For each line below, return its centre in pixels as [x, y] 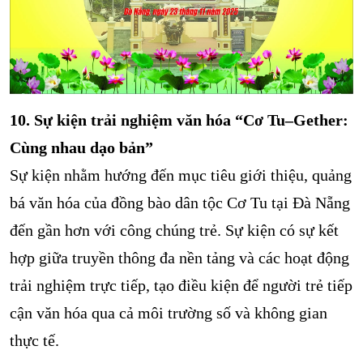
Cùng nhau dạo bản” [81, 148]
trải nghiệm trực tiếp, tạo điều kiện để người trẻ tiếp [181, 286]
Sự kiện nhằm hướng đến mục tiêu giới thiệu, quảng [181, 175]
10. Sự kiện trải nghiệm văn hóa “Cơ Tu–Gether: [179, 120]
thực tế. [34, 341]
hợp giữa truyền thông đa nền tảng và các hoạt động [179, 258]
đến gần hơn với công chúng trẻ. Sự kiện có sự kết [174, 231]
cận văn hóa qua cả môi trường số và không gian [169, 313]
